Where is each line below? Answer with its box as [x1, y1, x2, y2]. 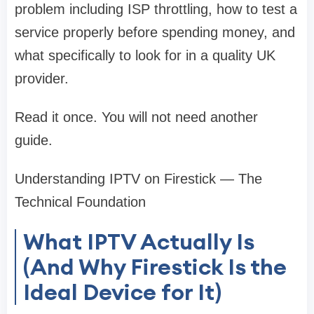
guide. [15, 132, 53, 149]
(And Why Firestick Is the [23, 252, 287, 282]
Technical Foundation [15, 194, 146, 210]
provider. [15, 71, 69, 87]
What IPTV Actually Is [23, 227, 254, 257]
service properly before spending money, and [15, 25, 295, 41]
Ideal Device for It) [23, 278, 221, 307]
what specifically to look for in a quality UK [15, 48, 275, 64]
